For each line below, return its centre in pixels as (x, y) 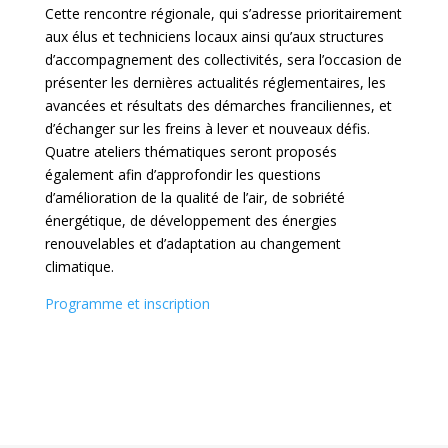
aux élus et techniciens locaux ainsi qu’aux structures (214, 37)
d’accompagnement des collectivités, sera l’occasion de (223, 60)
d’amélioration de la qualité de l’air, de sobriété (194, 198)
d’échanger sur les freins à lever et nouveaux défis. (207, 129)
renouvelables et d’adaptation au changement (192, 244)
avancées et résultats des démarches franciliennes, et (218, 106)
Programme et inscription (127, 304)
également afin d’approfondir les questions (182, 175)
